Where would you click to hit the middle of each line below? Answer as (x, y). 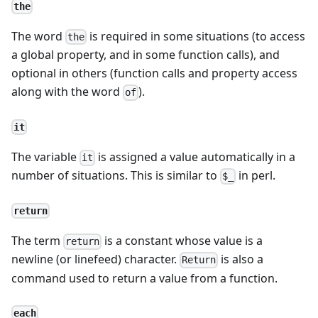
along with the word (67, 92)
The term (37, 241)
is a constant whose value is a (182, 241)
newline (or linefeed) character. (95, 259)
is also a (241, 259)
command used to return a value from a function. (144, 278)
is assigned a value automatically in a (196, 157)
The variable (45, 157)
